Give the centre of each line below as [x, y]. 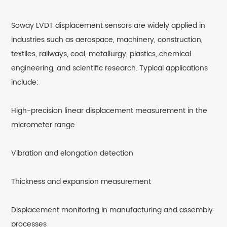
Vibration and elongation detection [72, 154]
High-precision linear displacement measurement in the [109, 111]
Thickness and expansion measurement [81, 182]
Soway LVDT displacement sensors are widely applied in [108, 26]
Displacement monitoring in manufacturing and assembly [112, 210]
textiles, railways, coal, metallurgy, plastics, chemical [101, 54]
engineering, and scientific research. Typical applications [110, 68]
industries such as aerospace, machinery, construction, [107, 40]
